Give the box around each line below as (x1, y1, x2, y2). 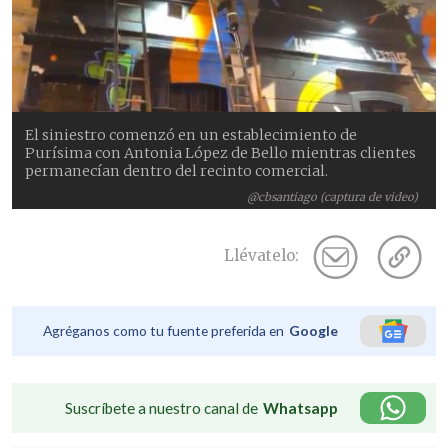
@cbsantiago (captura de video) (247, 189, 419, 204)
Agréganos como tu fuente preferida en (43, 321, 284, 339)
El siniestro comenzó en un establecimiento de (25, 125, 358, 144)
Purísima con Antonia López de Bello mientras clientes (25, 143, 417, 162)
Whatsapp (263, 398, 338, 417)
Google (289, 321, 338, 339)
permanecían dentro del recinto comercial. (25, 161, 329, 180)
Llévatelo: (224, 246, 299, 266)
